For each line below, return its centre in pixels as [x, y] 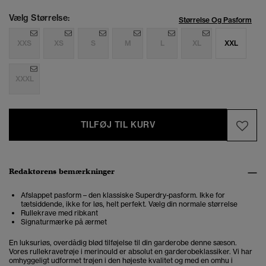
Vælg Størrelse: [39, 18]
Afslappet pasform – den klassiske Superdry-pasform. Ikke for [123, 195]
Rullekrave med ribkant [59, 213]
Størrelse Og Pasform [215, 20]
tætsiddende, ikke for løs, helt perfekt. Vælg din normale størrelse [129, 204]
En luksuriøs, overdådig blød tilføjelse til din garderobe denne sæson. [123, 243]
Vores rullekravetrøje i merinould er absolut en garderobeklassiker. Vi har [131, 252]
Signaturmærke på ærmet [64, 222]
